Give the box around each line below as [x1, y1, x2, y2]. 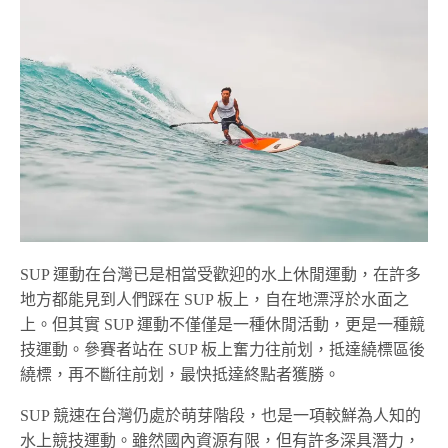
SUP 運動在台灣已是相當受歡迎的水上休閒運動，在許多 [20, 266, 422, 284]
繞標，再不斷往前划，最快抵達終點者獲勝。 [20, 366, 340, 384]
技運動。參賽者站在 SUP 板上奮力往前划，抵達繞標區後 [20, 341, 426, 359]
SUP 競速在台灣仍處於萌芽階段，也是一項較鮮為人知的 [20, 407, 422, 425]
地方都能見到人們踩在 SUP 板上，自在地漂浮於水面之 [20, 291, 410, 309]
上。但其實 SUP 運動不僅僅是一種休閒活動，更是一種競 [20, 316, 426, 334]
